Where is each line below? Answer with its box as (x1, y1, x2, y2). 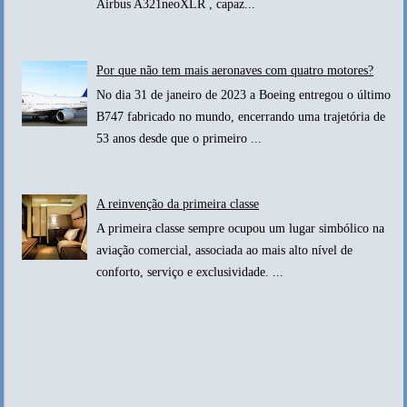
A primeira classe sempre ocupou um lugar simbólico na (96, 222, 385, 236)
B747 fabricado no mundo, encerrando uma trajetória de (96, 109, 386, 124)
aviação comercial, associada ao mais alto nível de (96, 243, 353, 258)
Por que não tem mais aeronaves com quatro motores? (96, 64, 374, 78)
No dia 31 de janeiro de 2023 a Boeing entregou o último (96, 87, 392, 102)
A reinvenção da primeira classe (96, 197, 260, 212)
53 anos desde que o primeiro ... (96, 131, 263, 145)
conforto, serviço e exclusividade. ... (96, 265, 284, 280)
